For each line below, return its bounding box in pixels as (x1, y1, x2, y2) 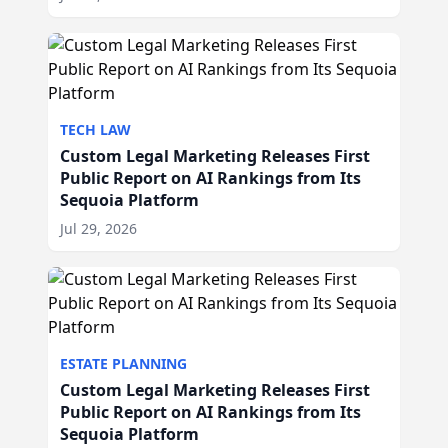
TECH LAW (60, 120, 131, 139)
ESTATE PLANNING (60, 354, 187, 373)
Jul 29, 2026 (60, 219, 137, 238)
